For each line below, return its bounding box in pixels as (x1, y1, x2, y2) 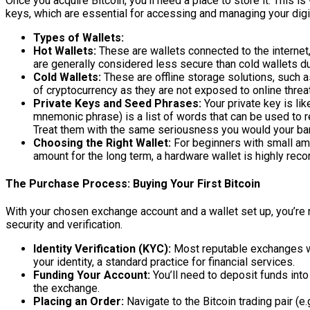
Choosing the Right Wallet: (33, 136, 171, 149)
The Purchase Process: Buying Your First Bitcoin (6, 176, 260, 190)
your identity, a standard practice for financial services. (33, 255, 295, 269)
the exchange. (33, 282, 100, 295)
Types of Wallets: (33, 30, 124, 44)
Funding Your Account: (33, 268, 150, 282)
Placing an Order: (33, 295, 124, 309)
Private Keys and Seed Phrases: (33, 96, 201, 110)
